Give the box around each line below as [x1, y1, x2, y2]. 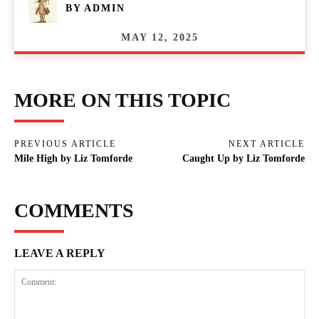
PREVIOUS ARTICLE [14, 138, 116, 149]
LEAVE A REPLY [14, 246, 105, 259]
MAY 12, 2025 [120, 31, 199, 43]
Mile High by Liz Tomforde [14, 152, 132, 164]
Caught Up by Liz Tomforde [182, 152, 305, 164]
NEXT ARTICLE [228, 138, 305, 149]
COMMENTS [14, 199, 134, 221]
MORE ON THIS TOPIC [14, 88, 231, 111]
